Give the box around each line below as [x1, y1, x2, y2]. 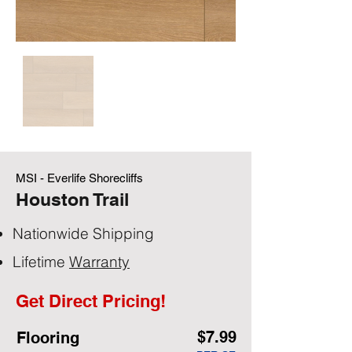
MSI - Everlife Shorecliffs [16, 171, 143, 185]
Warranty [69, 252, 130, 271]
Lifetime [13, 252, 69, 271]
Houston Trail [16, 189, 129, 210]
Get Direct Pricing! [16, 291, 166, 311]
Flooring [16, 328, 79, 347]
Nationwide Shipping [13, 224, 154, 243]
